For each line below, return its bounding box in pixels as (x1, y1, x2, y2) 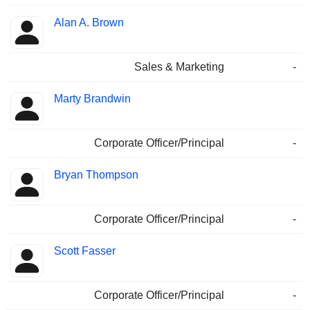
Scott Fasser (54, 245, 116, 257)
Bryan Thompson (54, 169, 138, 181)
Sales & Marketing (134, 61, 224, 73)
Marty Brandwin (54, 93, 131, 105)
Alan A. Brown (54, 17, 124, 29)
